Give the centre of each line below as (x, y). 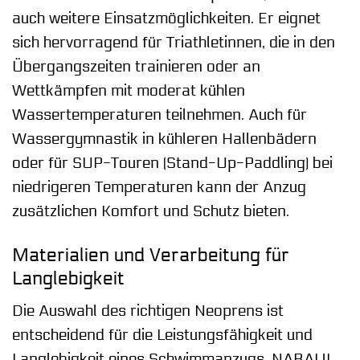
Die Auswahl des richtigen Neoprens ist (148, 311)
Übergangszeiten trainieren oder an (136, 66)
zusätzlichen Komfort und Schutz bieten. (151, 211)
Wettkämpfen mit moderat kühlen (129, 90)
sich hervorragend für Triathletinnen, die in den (174, 42)
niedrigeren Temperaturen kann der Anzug (159, 187)
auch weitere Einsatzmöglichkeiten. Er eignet (166, 18)
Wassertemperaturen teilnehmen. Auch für (160, 115)
